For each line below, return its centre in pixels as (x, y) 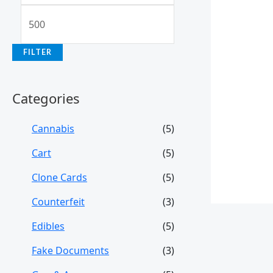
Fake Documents (70, 251)
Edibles (48, 226)
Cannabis (53, 129)
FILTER (37, 52)
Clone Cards (59, 178)
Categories (46, 98)
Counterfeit (58, 202)
